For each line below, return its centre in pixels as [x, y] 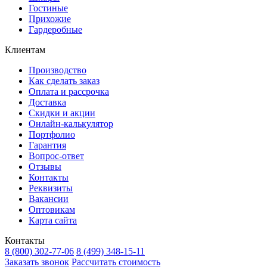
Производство [58, 70]
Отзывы [45, 166]
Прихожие [50, 18]
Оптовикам [52, 209]
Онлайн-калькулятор [71, 123]
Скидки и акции [62, 113]
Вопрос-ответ [56, 156]
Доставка [47, 102]
